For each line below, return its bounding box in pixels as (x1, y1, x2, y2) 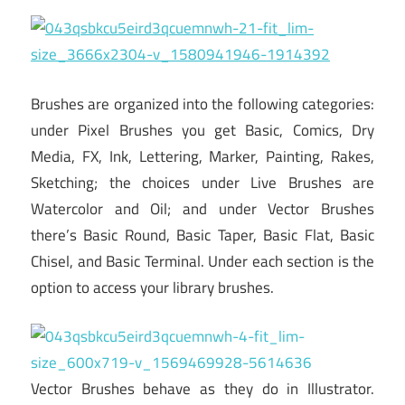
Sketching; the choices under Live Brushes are (31, 170, 374, 194)
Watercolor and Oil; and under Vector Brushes (31, 196, 374, 221)
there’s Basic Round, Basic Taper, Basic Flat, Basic (31, 222, 374, 247)
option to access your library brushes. (31, 275, 274, 299)
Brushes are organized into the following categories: (31, 91, 374, 116)
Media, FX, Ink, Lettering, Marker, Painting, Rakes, (31, 144, 374, 168)
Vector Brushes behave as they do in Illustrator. (31, 377, 374, 401)
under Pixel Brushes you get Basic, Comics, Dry (31, 118, 374, 142)
